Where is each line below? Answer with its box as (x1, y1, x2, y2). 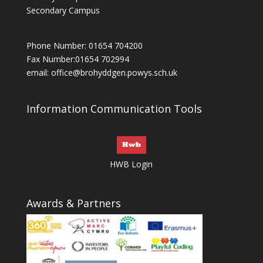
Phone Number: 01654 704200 (26, 39, 143, 51)
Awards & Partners (26, 196, 121, 211)
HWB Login (110, 159, 153, 170)
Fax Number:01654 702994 (26, 53, 129, 65)
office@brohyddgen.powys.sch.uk (50, 66, 177, 78)
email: (26, 66, 51, 78)
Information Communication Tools (26, 102, 202, 116)
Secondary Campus (26, 4, 100, 16)
